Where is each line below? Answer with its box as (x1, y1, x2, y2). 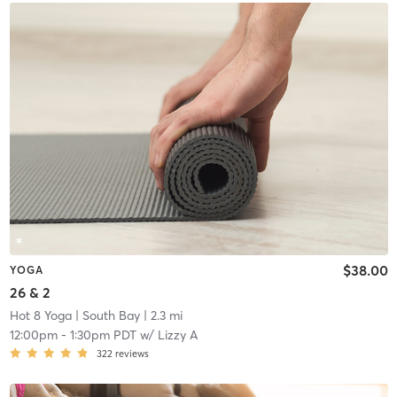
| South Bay (71, 307, 140, 324)
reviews (114, 347, 149, 361)
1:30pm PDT (69, 327, 136, 344)
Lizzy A (157, 327, 198, 344)
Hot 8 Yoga (9, 307, 72, 324)
